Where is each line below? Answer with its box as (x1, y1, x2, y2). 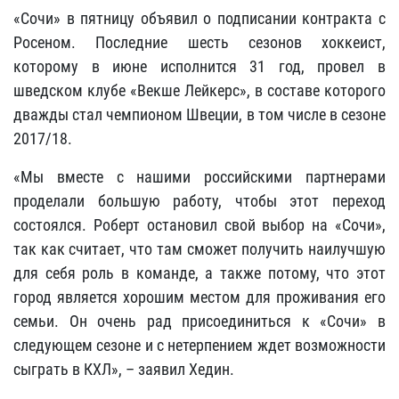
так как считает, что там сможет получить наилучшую (13, 240, 386, 258)
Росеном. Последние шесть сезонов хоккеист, (13, 33, 386, 52)
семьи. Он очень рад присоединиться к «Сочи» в (13, 312, 386, 330)
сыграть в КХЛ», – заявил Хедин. (13, 360, 234, 379)
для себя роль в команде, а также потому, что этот (13, 264, 386, 282)
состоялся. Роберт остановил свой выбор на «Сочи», (13, 216, 386, 234)
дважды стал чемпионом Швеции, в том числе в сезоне (13, 105, 386, 124)
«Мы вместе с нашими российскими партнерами (13, 167, 386, 186)
